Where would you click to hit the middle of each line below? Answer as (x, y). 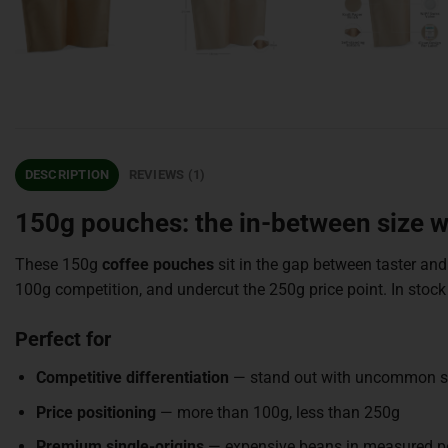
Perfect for (63, 339)
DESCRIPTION (67, 174)
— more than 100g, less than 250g (277, 412)
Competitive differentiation (132, 378)
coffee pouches (158, 265)
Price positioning (95, 412)
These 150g (58, 265)
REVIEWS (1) (167, 174)
